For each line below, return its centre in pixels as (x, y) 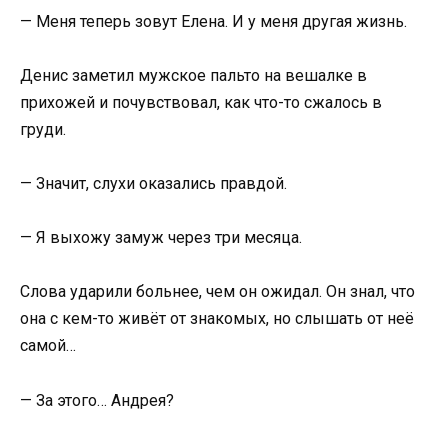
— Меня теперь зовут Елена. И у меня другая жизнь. (213, 21)
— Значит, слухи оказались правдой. (153, 184)
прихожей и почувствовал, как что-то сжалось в (201, 102)
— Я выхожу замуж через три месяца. (161, 238)
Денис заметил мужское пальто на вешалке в (193, 75)
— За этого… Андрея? (97, 400)
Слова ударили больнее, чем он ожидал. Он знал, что (217, 292)
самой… (48, 346)
